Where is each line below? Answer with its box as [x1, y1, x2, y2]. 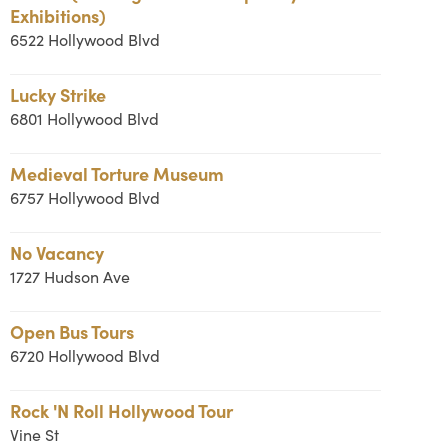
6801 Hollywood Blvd [9, 108, 159, 129]
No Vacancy [9, 240, 104, 265]
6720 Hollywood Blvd [9, 345, 160, 366]
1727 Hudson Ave [9, 266, 130, 287]
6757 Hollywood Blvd [9, 187, 160, 208]
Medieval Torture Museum [9, 161, 224, 186]
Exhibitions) [9, 3, 106, 28]
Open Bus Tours [9, 319, 134, 344]
